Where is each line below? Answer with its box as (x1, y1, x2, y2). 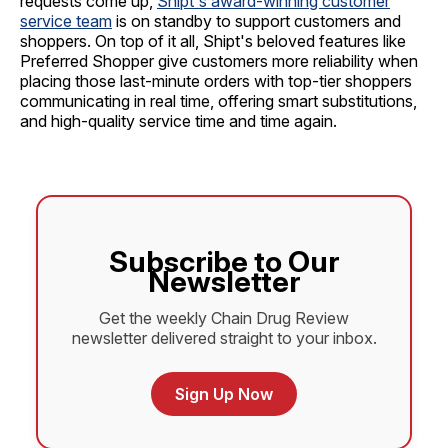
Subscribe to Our (108, 244, 340, 280)
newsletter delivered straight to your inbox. (71, 328, 377, 349)
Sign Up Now (175, 384, 273, 405)
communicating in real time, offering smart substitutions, (20, 90, 417, 111)
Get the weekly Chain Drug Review (99, 308, 349, 329)
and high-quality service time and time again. (20, 110, 337, 131)
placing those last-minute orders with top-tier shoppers (20, 70, 412, 91)
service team (20, 10, 112, 31)
